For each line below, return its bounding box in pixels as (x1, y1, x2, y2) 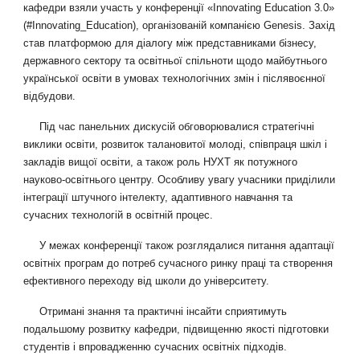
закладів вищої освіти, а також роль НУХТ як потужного (23, 156, 298, 169)
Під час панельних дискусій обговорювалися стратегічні (39, 121, 315, 133)
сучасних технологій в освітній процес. (23, 209, 214, 222)
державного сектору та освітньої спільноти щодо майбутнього (23, 55, 328, 67)
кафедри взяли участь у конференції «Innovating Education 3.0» (23, 2, 335, 14)
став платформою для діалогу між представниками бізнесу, (23, 37, 317, 50)
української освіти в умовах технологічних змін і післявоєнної (23, 72, 326, 85)
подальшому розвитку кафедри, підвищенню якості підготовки (23, 323, 329, 336)
